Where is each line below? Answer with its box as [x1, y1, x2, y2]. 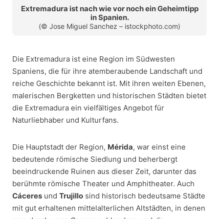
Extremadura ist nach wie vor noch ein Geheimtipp [21, 4, 198, 14]
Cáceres [12, 191, 42, 201]
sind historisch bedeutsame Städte [83, 191, 205, 201]
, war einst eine [133, 142, 186, 152]
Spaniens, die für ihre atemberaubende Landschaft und [12, 66, 202, 76]
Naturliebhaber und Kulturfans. [12, 115, 119, 125]
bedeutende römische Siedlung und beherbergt [12, 154, 177, 164]
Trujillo [59, 191, 83, 201]
